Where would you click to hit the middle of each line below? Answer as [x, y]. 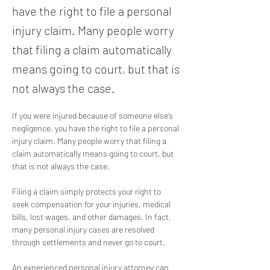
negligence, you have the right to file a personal [96, 128]
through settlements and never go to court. [89, 242]
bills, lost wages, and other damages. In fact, [93, 217]
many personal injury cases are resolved [84, 229]
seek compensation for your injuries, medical [92, 204]
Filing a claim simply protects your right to [87, 191]
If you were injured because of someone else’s [93, 115]
